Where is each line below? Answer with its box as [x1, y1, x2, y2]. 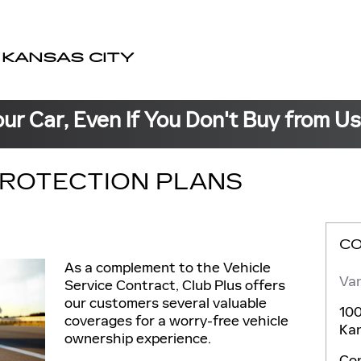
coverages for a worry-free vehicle [64, 312, 288, 330]
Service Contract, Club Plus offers [64, 276, 285, 294]
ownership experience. [64, 330, 211, 347]
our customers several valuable [64, 294, 267, 312]
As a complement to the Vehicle [64, 259, 271, 276]
